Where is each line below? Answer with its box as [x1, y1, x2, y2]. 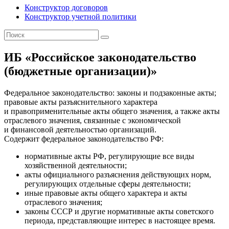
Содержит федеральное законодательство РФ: [4, 134, 164, 143]
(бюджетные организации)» [4, 64, 157, 78]
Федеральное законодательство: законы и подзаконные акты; [4, 88, 216, 97]
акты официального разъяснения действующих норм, [25, 170, 211, 179]
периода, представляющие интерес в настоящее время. [25, 216, 215, 225]
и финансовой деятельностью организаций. [4, 125, 156, 134]
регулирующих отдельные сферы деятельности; [25, 179, 191, 188]
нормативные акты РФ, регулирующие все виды [25, 151, 194, 161]
